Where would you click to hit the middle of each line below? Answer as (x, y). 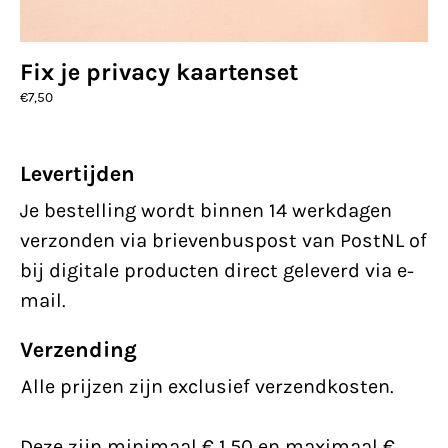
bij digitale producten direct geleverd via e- (217, 271)
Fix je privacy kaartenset (159, 72)
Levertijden (77, 174)
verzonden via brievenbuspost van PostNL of (223, 241)
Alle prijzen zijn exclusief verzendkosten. (207, 387)
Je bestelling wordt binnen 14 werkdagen (206, 211)
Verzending (78, 350)
